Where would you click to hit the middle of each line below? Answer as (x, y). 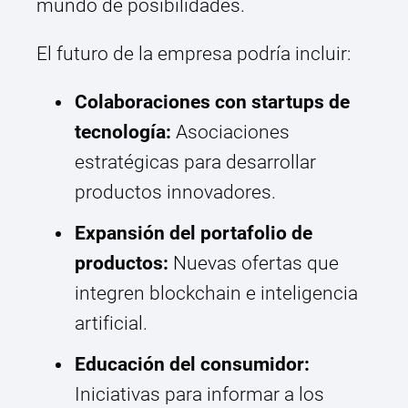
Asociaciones (230, 133)
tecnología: (123, 133)
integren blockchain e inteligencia (216, 294)
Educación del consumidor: (192, 365)
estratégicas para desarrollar (195, 163)
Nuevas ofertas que (254, 264)
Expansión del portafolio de (194, 234)
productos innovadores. (175, 193)
